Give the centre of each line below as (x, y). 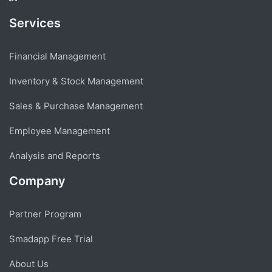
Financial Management (57, 56)
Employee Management (59, 131)
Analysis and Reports (55, 155)
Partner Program (45, 214)
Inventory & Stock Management (76, 81)
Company (37, 181)
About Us (29, 263)
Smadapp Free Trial (51, 239)
